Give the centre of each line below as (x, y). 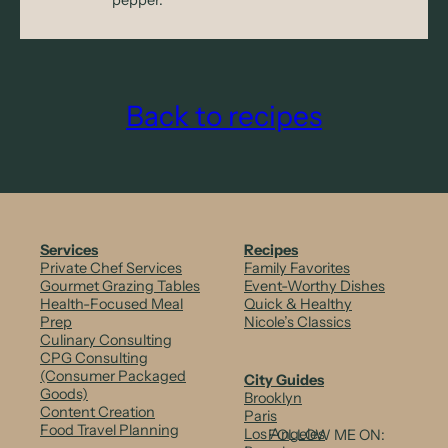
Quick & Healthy (298, 304)
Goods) (64, 394)
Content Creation (97, 412)
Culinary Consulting (106, 340)
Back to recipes (224, 116)
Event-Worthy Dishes (314, 286)
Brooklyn (273, 398)
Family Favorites (297, 268)
